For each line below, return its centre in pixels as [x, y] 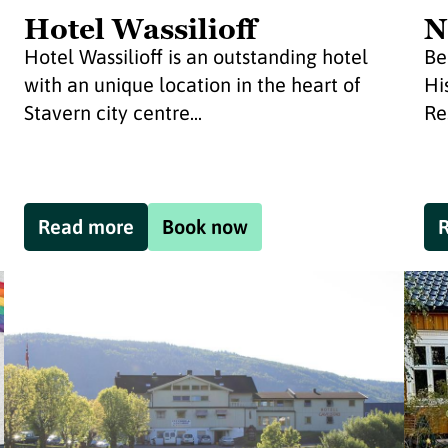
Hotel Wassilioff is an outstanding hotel [195, 56]
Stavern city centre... [112, 112]
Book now [204, 226]
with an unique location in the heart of [192, 84]
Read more [85, 226]
